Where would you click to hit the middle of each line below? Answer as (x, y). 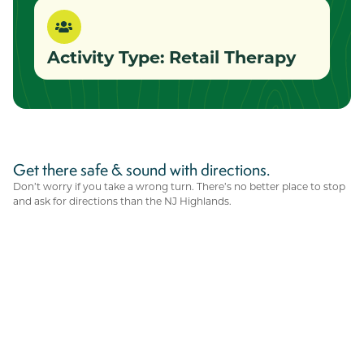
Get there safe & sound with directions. (141, 169)
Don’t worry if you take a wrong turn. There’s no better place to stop (179, 186)
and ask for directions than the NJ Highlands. (122, 200)
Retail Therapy (232, 56)
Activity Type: (108, 56)
